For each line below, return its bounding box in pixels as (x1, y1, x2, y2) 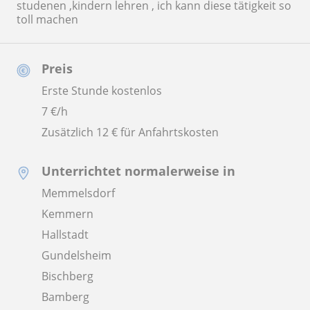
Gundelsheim (42, 248, 111, 264)
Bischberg (42, 268, 93, 284)
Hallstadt (42, 227, 89, 243)
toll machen (17, 12, 78, 28)
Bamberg (42, 289, 89, 305)
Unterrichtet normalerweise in (42, 163, 235, 180)
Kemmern (42, 206, 93, 222)
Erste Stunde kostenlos (42, 83, 162, 99)
